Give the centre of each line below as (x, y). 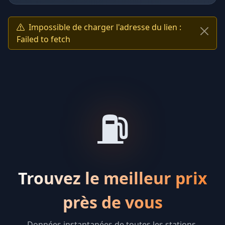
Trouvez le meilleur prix (113, 178)
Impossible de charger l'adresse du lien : (105, 27)
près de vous (113, 202)
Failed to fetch (43, 39)
